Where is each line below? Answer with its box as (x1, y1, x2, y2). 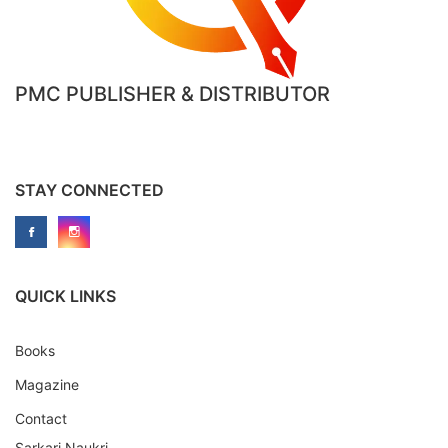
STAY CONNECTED (15, 180, 164, 200)
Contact (15, 410, 67, 427)
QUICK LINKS (15, 286, 116, 306)
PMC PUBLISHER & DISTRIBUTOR (15, 82, 330, 106)
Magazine (15, 376, 79, 393)
